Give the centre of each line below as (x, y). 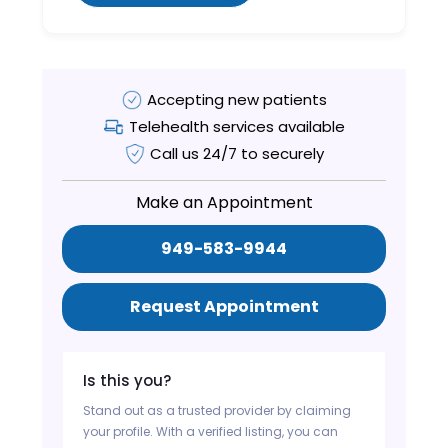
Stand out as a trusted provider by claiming (217, 410)
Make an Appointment (224, 202)
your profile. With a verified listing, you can (211, 431)
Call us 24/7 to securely (236, 153)
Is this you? (127, 380)
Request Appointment (224, 306)
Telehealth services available (236, 126)
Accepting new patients (236, 99)
